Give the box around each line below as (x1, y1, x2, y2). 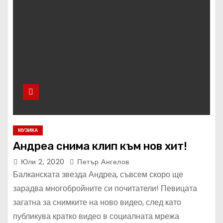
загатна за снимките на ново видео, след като (13, 196, 181, 208)
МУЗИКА (18, 126, 38, 134)
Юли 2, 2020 (21, 156, 67, 167)
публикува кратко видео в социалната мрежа (13, 210, 179, 222)
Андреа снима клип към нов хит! (13, 139, 187, 153)
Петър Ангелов (75, 156, 129, 167)
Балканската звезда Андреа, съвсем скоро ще (13, 168, 183, 180)
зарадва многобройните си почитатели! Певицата (13, 182, 197, 194)
